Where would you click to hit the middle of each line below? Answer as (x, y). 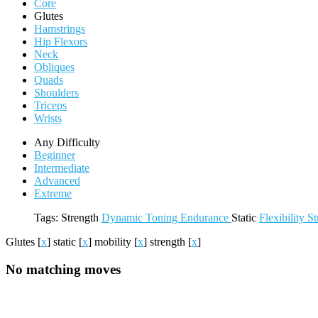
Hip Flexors (61, 42)
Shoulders (56, 93)
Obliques (54, 67)
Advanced (57, 181)
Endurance (206, 218)
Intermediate (62, 168)
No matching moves (63, 269)
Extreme (53, 193)
